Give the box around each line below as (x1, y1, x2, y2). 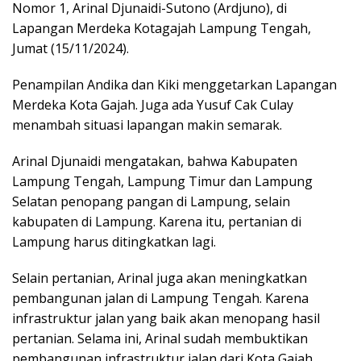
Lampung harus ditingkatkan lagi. (12, 232, 216, 251)
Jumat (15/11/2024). (12, 39, 129, 57)
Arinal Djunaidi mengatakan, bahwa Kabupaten (12, 151, 297, 170)
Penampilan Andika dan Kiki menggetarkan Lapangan (12, 75, 337, 93)
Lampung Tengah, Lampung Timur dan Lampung (12, 172, 313, 190)
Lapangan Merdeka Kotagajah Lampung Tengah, (12, 19, 311, 37)
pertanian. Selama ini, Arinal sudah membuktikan (12, 329, 308, 347)
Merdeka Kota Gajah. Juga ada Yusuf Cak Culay (12, 95, 293, 114)
